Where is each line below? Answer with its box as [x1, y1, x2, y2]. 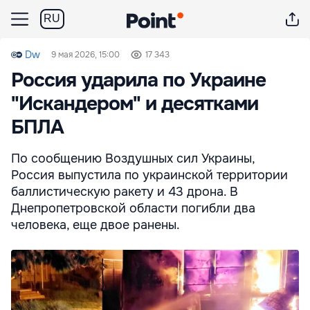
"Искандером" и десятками [11, 91, 258, 116]
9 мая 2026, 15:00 [51, 49, 120, 60]
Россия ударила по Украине [11, 68, 266, 93]
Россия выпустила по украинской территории [11, 167, 288, 183]
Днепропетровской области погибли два [11, 201, 255, 216]
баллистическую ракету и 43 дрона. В [11, 184, 238, 199]
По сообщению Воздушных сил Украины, [11, 151, 255, 166]
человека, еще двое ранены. [11, 217, 180, 232]
